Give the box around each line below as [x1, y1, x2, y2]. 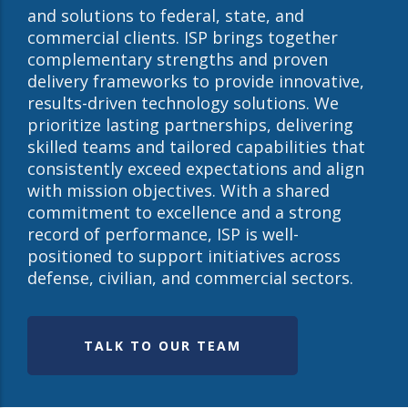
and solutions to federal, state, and [27, 5, 304, 26]
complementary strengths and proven [27, 48, 328, 70]
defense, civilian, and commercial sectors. [27, 267, 353, 289]
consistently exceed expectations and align [27, 158, 364, 179]
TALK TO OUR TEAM [84, 337, 241, 354]
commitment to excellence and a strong [27, 201, 342, 223]
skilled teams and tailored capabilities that [27, 136, 365, 158]
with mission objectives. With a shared [27, 179, 330, 201]
